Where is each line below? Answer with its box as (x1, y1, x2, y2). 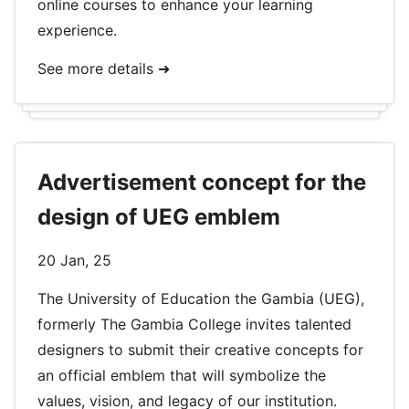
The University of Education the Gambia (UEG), (37, 289, 364, 308)
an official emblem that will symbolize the (37, 366, 326, 384)
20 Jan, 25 (37, 251, 111, 269)
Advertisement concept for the (37, 169, 366, 195)
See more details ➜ (37, 59, 170, 78)
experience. (37, 21, 117, 39)
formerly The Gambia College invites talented (37, 315, 351, 333)
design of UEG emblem (37, 204, 280, 230)
